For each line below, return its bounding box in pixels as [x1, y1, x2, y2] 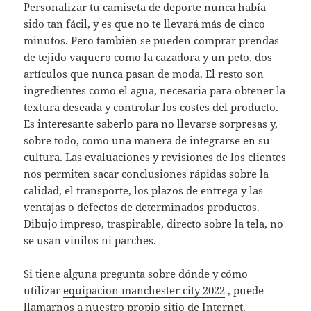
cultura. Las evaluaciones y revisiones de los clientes [24, 150, 287, 165]
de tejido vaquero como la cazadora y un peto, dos [24, 50, 273, 65]
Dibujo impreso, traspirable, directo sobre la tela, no [24, 217, 284, 231]
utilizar [24, 283, 64, 298]
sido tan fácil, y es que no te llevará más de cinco [24, 17, 266, 31]
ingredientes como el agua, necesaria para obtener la [24, 83, 286, 98]
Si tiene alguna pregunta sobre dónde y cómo [24, 267, 249, 281]
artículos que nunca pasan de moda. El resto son [24, 67, 264, 81]
